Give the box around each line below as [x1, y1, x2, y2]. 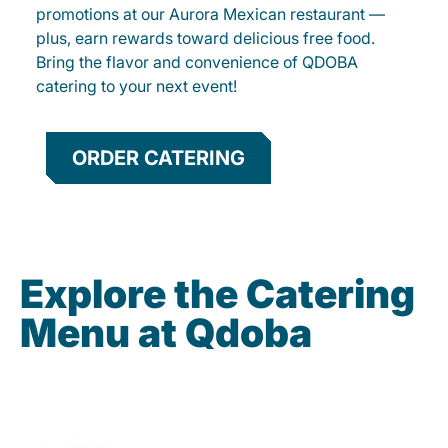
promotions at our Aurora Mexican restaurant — [36, 4, 385, 25]
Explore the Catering [20, 270, 415, 318]
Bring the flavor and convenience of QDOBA [36, 52, 358, 73]
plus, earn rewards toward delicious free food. [36, 28, 375, 49]
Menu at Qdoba [20, 309, 312, 357]
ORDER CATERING [72, 146, 245, 171]
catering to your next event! [36, 76, 237, 97]
